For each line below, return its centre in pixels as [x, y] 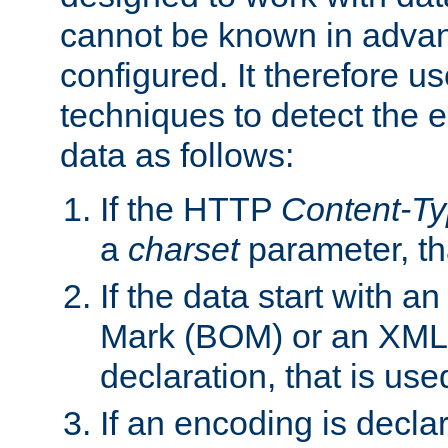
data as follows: [177, 154]
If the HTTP [190, 208]
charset [183, 248]
